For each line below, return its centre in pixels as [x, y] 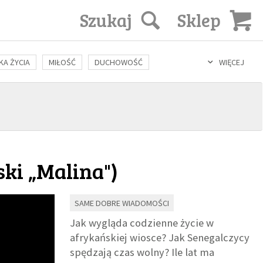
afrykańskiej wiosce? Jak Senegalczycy [160, 238]
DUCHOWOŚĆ [118, 62]
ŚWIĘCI [106, 85]
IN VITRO [188, 85]
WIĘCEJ [232, 62]
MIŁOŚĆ [62, 62]
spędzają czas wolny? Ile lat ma [142, 252]
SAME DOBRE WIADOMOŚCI [122, 203]
